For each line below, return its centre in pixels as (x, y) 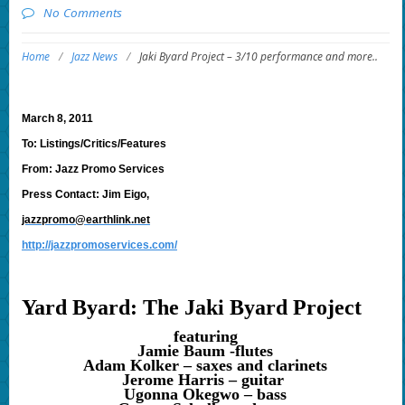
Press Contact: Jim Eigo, (86, 195)
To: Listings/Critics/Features (94, 144)
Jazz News (94, 57)
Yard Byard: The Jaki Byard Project (191, 308)
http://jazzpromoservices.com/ (99, 245)
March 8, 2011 (57, 119)
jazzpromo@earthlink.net (85, 220)
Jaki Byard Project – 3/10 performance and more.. (258, 57)
